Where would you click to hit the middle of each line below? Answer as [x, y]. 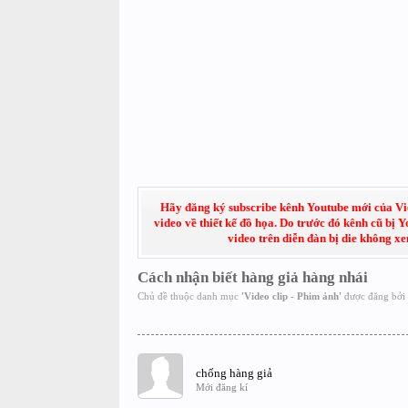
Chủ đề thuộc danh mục [189, 296]
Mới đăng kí [221, 387]
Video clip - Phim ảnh [291, 296]
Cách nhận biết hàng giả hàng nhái [252, 277]
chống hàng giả [234, 373]
